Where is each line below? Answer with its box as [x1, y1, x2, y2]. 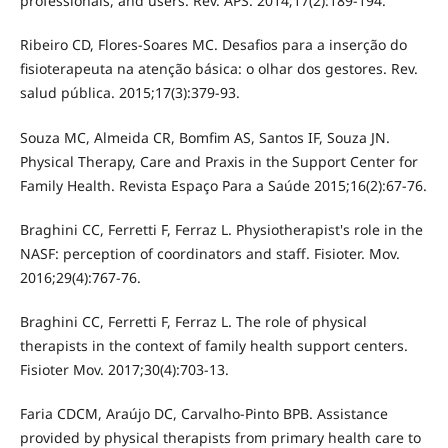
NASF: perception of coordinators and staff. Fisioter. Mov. [19, 243, 400, 263]
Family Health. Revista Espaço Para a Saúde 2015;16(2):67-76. [19, 175, 427, 195]
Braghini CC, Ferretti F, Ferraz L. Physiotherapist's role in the [19, 219, 423, 239]
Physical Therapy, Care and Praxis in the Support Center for [19, 151, 418, 171]
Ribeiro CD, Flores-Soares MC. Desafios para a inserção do [19, 35, 407, 55]
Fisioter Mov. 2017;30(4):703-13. [19, 359, 229, 379]
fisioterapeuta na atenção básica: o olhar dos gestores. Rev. [19, 59, 418, 79]
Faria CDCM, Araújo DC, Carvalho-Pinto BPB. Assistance [19, 403, 388, 423]
